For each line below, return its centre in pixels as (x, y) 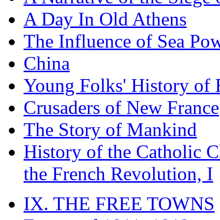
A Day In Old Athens (105, 19)
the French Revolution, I (118, 173)
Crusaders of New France (121, 107)
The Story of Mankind (110, 129)
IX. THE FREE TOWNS (119, 203)
